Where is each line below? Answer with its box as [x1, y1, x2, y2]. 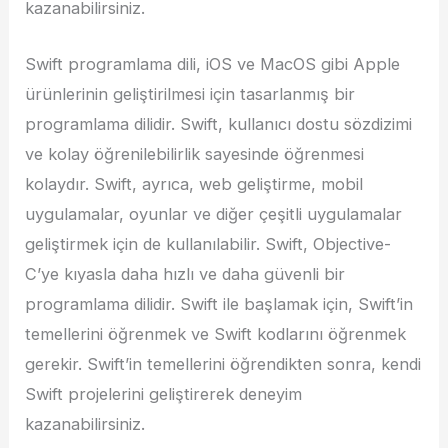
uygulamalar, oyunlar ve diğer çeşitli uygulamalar [25, 204, 403, 225]
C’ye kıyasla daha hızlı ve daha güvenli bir [25, 264, 346, 285]
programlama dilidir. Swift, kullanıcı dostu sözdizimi [25, 114, 413, 135]
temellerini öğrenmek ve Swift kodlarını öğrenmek [25, 324, 407, 345]
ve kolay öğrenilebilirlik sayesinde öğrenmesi [25, 144, 365, 165]
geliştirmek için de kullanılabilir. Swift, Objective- [25, 234, 392, 255]
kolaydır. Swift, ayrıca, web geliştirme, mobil [25, 174, 364, 195]
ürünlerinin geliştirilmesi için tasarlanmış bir [25, 84, 356, 105]
